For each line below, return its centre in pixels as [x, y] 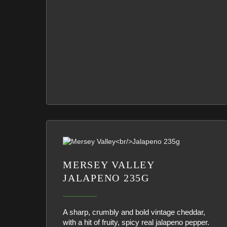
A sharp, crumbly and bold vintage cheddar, [134, 212]
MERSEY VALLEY [109, 165]
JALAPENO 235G [106, 178]
